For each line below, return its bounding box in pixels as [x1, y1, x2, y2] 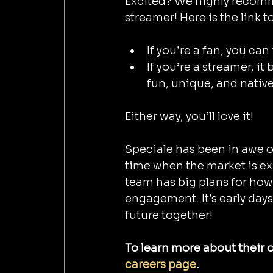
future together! [125, 208, 213, 222]
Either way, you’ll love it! [125, 109, 254, 123]
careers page [125, 257, 197, 271]
